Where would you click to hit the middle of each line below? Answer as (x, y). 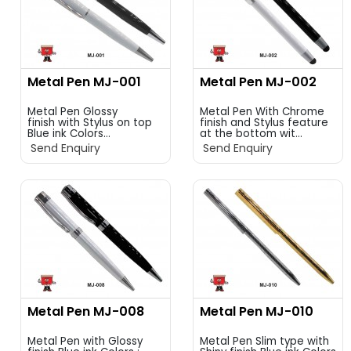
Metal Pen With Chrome (262, 112)
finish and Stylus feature (264, 123)
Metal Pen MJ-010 (257, 311)
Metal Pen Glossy (72, 112)
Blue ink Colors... (69, 134)
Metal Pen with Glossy (85, 341)
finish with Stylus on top (90, 123)
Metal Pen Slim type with (264, 341)
